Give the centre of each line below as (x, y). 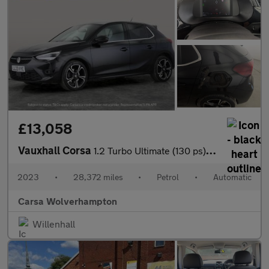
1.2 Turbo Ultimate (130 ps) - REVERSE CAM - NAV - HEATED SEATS (150, 151)
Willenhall (54, 224)
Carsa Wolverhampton (68, 201)
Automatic (232, 177)
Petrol (168, 177)
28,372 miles (98, 177)
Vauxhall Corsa (56, 150)
